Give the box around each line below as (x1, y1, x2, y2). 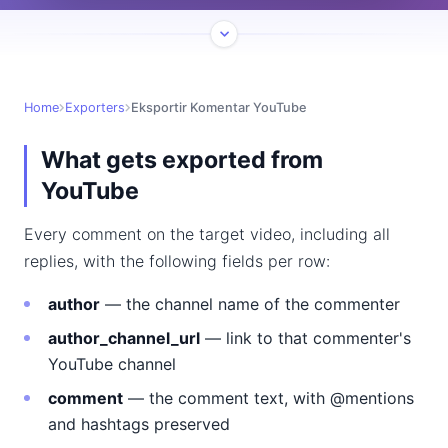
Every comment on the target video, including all (24, 224, 390, 244)
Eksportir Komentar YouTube (131, 100, 307, 115)
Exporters (65, 100, 125, 115)
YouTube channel (48, 354, 176, 374)
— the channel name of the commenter (100, 294, 400, 314)
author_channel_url (48, 328, 200, 348)
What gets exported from (41, 146, 323, 174)
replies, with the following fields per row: (24, 251, 330, 271)
